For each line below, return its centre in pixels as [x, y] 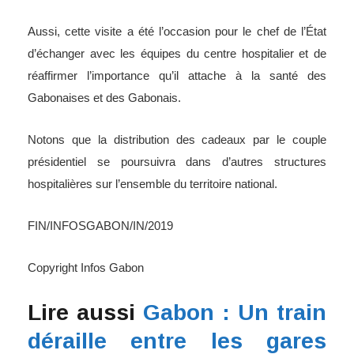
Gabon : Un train [235, 312]
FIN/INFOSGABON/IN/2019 [100, 225]
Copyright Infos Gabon [86, 267]
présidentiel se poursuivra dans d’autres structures [177, 161]
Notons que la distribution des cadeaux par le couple [177, 139]
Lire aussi [85, 312]
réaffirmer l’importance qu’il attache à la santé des [177, 75]
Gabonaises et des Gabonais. [104, 97]
